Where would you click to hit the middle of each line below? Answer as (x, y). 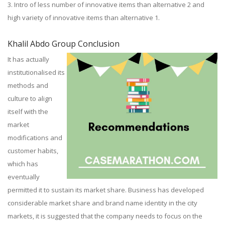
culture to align (30, 98)
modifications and (35, 138)
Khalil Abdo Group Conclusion (64, 44)
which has (23, 164)
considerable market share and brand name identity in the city (102, 203)
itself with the (28, 111)
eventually (24, 177)
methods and (28, 85)
